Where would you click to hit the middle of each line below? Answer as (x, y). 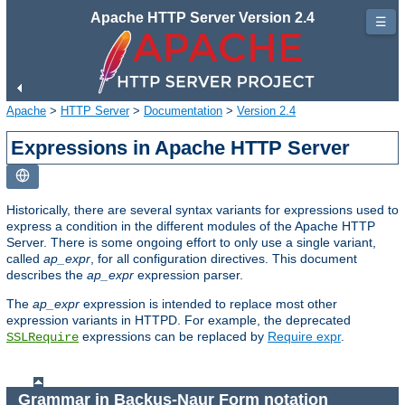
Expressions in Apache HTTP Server (181, 147)
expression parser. (188, 274)
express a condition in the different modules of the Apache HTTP (191, 226)
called (25, 258)
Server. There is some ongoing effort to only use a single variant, (191, 242)
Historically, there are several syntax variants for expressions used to (202, 209)
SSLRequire (42, 337)
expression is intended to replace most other (208, 303)
